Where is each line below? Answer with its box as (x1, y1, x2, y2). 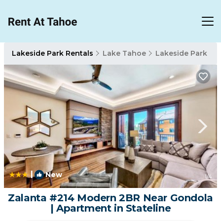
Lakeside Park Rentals (12, 49, 95, 58)
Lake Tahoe (103, 49, 146, 58)
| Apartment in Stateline (50, 202, 171, 214)
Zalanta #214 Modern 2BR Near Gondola (8, 192, 213, 204)
